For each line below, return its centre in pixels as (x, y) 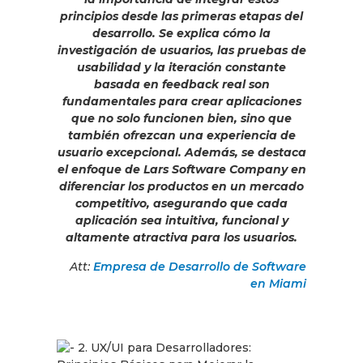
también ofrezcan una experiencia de (181, 136)
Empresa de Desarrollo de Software (200, 266)
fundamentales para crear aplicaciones (181, 102)
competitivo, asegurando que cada (181, 204)
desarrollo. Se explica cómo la (181, 34)
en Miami (278, 283)
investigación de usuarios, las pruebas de (181, 51)
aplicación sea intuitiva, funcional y (181, 221)
